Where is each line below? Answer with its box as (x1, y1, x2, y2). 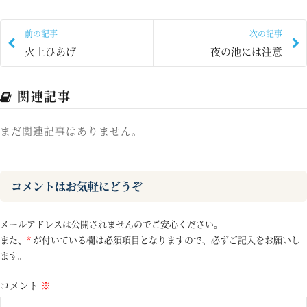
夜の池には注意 (210, 43, 282, 58)
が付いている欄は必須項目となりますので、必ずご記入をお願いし (31, 233, 300, 247)
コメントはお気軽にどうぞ (11, 178, 143, 195)
